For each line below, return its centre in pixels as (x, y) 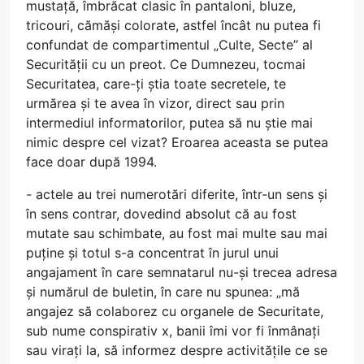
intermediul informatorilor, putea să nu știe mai (169, 122)
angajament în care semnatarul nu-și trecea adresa (182, 272)
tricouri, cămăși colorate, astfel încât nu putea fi (173, 25)
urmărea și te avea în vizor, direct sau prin (155, 103)
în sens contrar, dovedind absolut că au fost (161, 213)
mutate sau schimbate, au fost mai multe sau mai (177, 233)
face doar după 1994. (91, 161)
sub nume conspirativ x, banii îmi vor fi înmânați (173, 330)
